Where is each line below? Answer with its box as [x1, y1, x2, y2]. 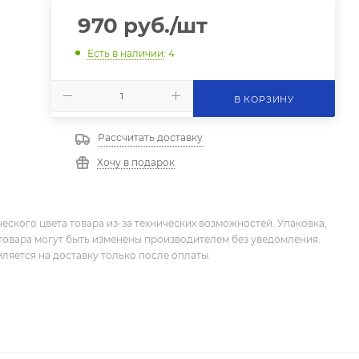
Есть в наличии [87, 46, 163, 59]
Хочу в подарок [96, 155, 175, 168]
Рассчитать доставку [97, 131, 203, 143]
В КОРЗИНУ [233, 93, 294, 105]
